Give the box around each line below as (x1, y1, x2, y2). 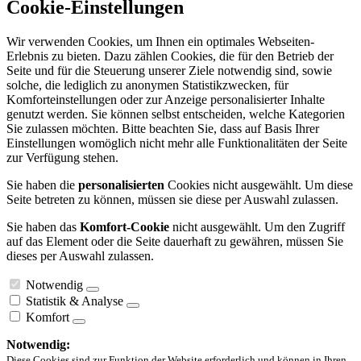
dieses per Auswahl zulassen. (6, 249, 154, 263)
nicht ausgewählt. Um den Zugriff (169, 220, 345, 234)
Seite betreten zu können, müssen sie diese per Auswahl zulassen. (6, 193, 338, 207)
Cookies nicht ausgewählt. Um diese (164, 178, 353, 193)
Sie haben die (6, 178, 78, 193)
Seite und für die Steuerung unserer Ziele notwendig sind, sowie (6, 64, 332, 78)
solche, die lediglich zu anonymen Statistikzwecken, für (6, 78, 288, 93)
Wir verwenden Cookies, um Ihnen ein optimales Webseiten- (6, 35, 314, 49)
